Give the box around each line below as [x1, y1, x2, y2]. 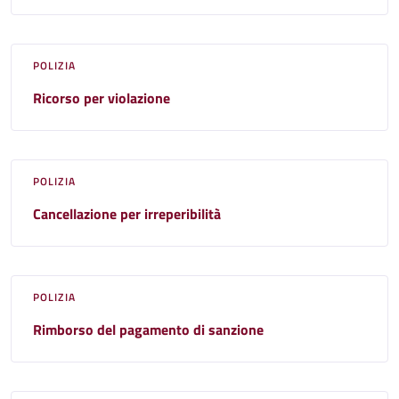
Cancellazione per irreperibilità [33, 202, 221, 224]
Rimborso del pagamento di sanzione [33, 318, 264, 340]
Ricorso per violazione [33, 86, 170, 109]
